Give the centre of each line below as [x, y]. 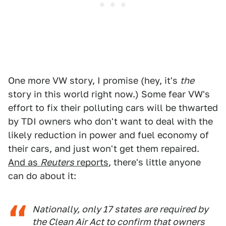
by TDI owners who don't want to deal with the [110, 121]
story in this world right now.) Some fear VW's [109, 94]
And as [24, 162]
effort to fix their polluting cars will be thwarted [113, 108]
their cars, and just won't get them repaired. [104, 149]
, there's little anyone [155, 162]
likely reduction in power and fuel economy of [108, 135]
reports [91, 162]
